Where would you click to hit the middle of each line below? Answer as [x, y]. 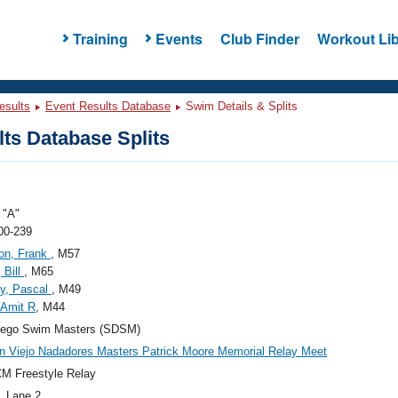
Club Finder [259, 38]
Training [100, 38]
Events [179, 38]
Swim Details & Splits [240, 106]
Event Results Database [108, 106]
